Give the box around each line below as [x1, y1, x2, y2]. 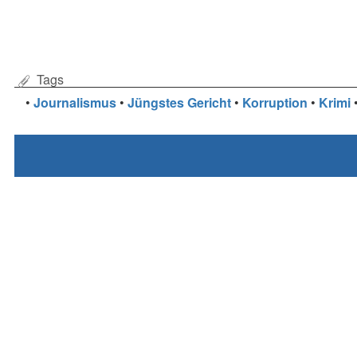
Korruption [241, 92, 308, 112]
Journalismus [33, 92, 116, 112]
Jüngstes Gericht [127, 92, 231, 112]
